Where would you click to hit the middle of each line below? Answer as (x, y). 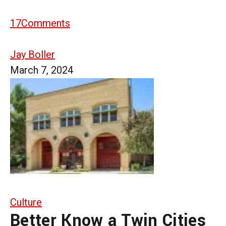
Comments (46, 23)
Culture (26, 202)
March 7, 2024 (42, 70)
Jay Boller (33, 54)
